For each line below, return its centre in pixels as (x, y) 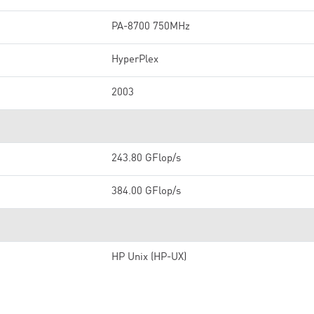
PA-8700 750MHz (151, 27)
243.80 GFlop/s (146, 159)
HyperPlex (135, 60)
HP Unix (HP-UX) (149, 258)
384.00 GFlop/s (146, 192)
